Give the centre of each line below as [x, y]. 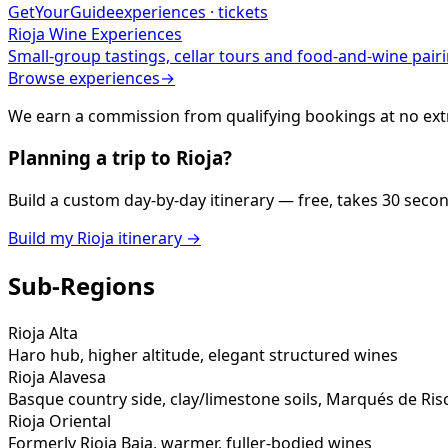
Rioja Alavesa [57, 376]
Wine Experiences [113, 33]
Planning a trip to [92, 158]
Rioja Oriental [59, 420]
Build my [42, 238]
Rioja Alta [43, 332]
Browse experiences [84, 77]
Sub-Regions [81, 286]
